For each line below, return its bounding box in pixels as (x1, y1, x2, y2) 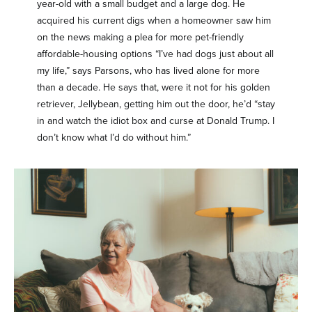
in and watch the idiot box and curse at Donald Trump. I (36, 114, 274, 129)
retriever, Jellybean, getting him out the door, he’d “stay (36, 97, 275, 112)
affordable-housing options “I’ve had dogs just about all (36, 47, 274, 62)
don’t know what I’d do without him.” (36, 130, 191, 146)
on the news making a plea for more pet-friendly (36, 30, 244, 45)
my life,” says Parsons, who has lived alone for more (36, 63, 260, 79)
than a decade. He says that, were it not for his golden (36, 80, 270, 95)
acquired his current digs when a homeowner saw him (36, 13, 271, 29)
